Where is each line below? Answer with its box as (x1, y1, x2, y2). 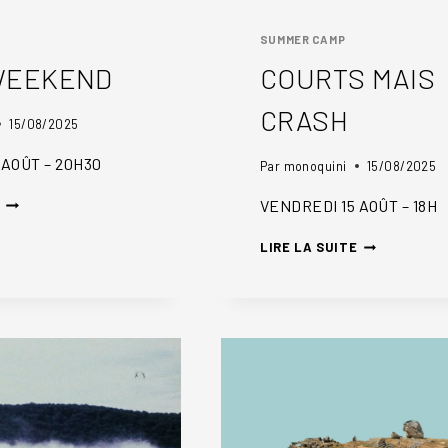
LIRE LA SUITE (259, 238, 358, 255)
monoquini (283, 157, 347, 174)
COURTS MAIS (259, 61, 436, 96)
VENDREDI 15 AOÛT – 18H (259, 195, 438, 215)
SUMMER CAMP (259, 32, 346, 46)
